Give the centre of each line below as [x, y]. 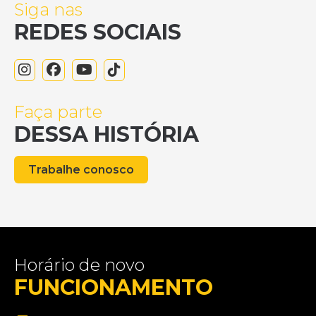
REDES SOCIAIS [98, 32]
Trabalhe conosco [81, 169]
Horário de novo [79, 265]
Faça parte [58, 111]
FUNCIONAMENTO [114, 287]
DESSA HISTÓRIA [107, 134]
